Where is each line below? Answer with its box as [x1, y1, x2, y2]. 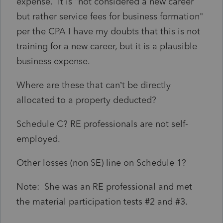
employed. [16, 133, 60, 144]
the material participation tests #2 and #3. [16, 196, 188, 207]
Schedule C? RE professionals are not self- [16, 118, 188, 129]
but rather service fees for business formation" [16, 10, 203, 22]
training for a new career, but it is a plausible [16, 40, 197, 52]
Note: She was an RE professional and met [16, 181, 192, 192]
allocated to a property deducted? [16, 94, 156, 106]
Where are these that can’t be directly [16, 79, 171, 91]
